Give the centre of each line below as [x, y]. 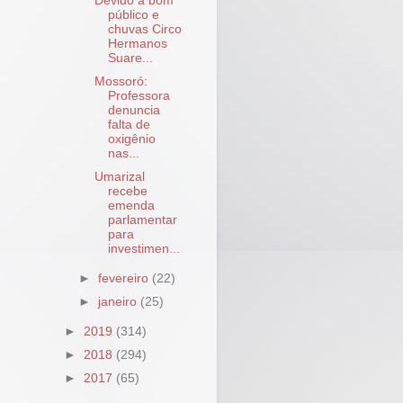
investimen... [143, 249]
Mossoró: [121, 81]
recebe [127, 191]
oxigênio [131, 139]
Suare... [130, 58]
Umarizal [119, 177]
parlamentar [142, 220]
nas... [123, 153]
